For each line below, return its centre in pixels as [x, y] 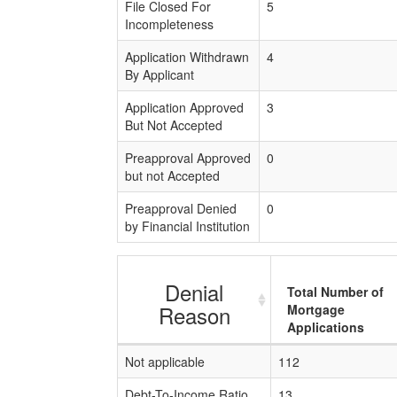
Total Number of [335, 292]
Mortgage [316, 309]
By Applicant [160, 74]
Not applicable [165, 362]
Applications [326, 327]
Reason [194, 315]
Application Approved [184, 107]
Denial [194, 292]
